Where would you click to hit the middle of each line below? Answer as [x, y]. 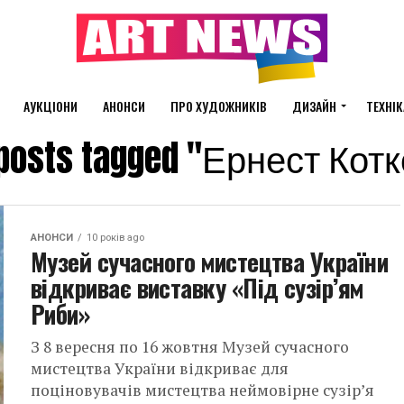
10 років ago [115, 238]
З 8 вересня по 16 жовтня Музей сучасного [190, 347]
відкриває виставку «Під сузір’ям [197, 288]
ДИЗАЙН [314, 106]
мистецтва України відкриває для [160, 368]
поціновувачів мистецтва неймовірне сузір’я [202, 390]
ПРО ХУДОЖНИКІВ [219, 106]
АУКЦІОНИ [50, 106]
